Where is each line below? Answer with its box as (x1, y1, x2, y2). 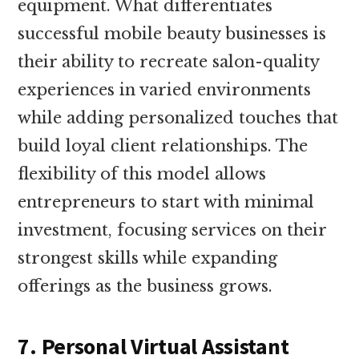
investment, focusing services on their (18, 220, 327, 240)
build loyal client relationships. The (18, 135, 309, 155)
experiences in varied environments (18, 79, 312, 99)
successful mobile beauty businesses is (18, 23, 327, 43)
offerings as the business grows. (18, 276, 273, 296)
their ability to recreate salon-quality (18, 51, 320, 71)
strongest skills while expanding (18, 248, 278, 268)
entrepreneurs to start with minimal (18, 192, 315, 212)
